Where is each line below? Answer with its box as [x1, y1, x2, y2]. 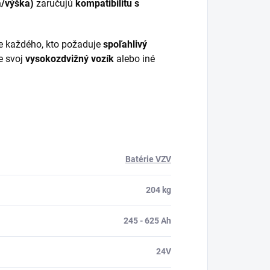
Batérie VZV [125, 154, 171, 165]
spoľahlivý [103, 39, 147, 51]
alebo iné [114, 53, 155, 65]
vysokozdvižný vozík [25, 53, 114, 65]
